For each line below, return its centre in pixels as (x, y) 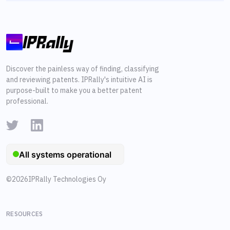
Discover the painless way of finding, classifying (83, 69)
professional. (27, 101)
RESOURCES (25, 214)
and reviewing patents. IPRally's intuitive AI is (79, 80)
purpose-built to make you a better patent (74, 91)
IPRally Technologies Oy (67, 179)
